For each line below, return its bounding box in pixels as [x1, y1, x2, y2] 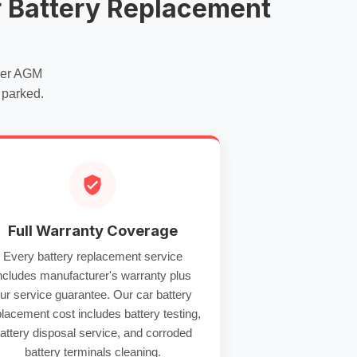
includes [74, 307, 124, 320]
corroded [145, 326, 192, 339]
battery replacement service [37, 249, 182, 263]
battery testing [124, 307, 198, 320]
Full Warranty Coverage [7, 222, 178, 239]
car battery [135, 288, 192, 301]
